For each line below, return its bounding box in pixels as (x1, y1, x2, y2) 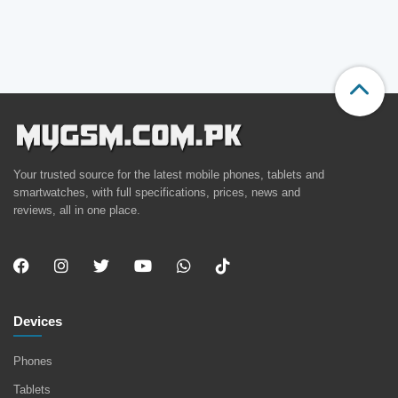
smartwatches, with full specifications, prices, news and (13, 186, 300, 200)
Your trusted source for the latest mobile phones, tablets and (13, 168, 324, 182)
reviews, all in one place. (13, 203, 140, 218)
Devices (13, 314, 62, 330)
